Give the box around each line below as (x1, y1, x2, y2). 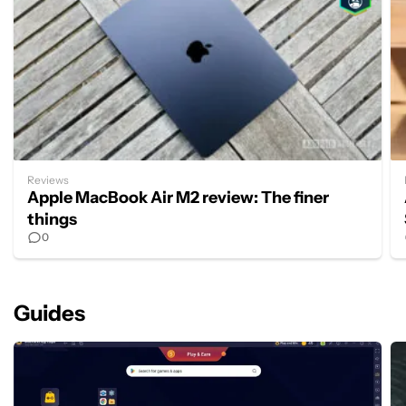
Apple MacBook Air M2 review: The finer (27, 187, 329, 208)
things (27, 208, 77, 229)
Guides (14, 299, 85, 326)
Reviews (27, 172, 69, 187)
